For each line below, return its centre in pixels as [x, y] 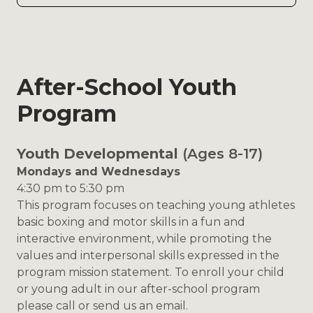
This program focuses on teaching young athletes [156, 205]
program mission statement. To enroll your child [151, 272]
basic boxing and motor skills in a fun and [131, 222]
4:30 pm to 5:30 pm [71, 189]
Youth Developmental [97, 154]
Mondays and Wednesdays [99, 172]
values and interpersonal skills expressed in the [148, 256]
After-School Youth [127, 87]
